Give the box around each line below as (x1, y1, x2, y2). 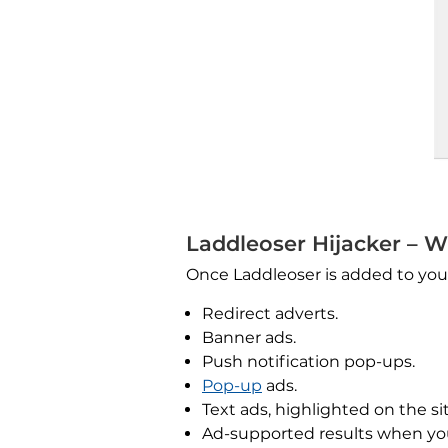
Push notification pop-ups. (202, 352, 415, 372)
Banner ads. (202, 328, 296, 348)
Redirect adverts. (202, 304, 338, 324)
